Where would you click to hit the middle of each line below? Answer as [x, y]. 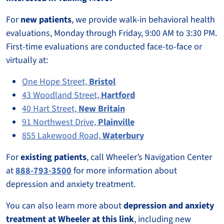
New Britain [102, 108]
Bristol [102, 81]
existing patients [53, 157]
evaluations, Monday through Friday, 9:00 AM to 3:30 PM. [111, 33]
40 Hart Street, [50, 108]
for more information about [124, 170]
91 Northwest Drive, [60, 122]
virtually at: [27, 60]
